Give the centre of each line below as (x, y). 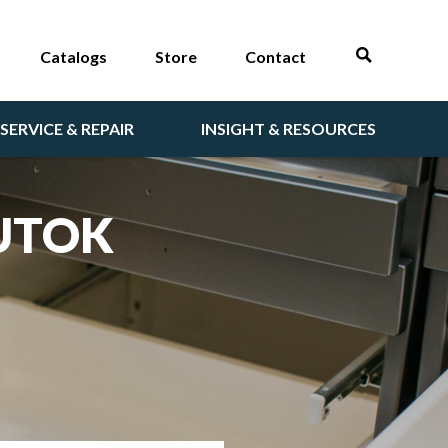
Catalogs (73, 56)
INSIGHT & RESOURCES (288, 128)
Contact (275, 56)
